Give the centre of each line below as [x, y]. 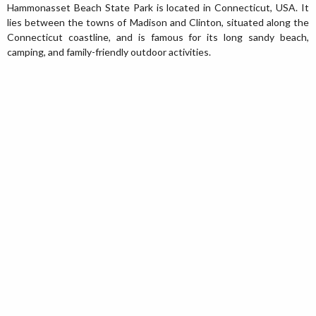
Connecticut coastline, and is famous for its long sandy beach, [158, 37]
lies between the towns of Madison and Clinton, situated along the [158, 22]
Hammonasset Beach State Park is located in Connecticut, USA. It [158, 7]
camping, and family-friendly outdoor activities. [109, 52]
